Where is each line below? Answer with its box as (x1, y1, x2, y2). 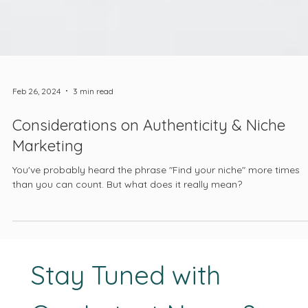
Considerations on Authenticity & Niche (12, 146, 285, 166)
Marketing (12, 166, 83, 186)
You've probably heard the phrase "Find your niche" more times (12, 194, 300, 207)
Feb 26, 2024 (12, 115, 60, 126)
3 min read (73, 115, 113, 126)
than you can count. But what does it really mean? (12, 208, 242, 221)
